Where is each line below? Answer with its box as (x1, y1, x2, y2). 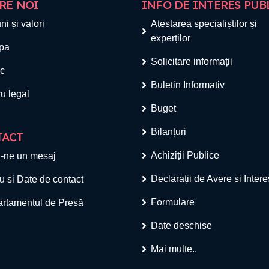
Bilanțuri (151, 126, 186, 137)
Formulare (151, 196, 195, 207)
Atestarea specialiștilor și (151, 18, 257, 29)
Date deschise (151, 220, 212, 231)
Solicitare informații (151, 56, 232, 67)
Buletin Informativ (151, 79, 225, 90)
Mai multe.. (151, 243, 197, 254)
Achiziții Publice (151, 150, 219, 160)
